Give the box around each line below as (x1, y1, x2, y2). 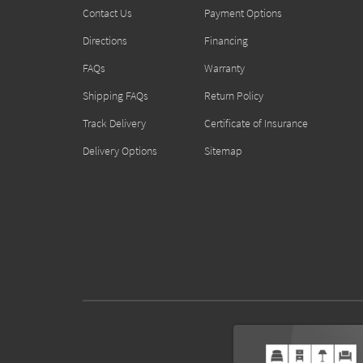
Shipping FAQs (83, 88, 148, 103)
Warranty (204, 61, 245, 75)
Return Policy (204, 88, 263, 103)
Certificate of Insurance (204, 116, 308, 130)
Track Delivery (83, 116, 146, 130)
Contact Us (83, 6, 132, 20)
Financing (204, 33, 248, 48)
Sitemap (204, 143, 242, 158)
